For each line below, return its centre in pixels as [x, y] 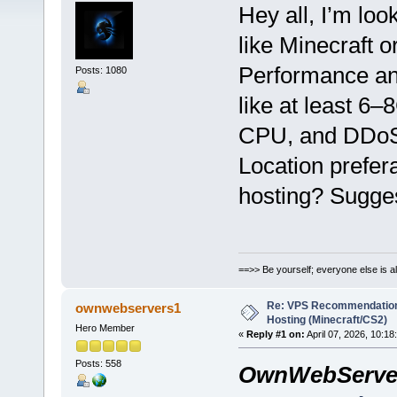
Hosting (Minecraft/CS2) [327, 319]
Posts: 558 [98, 363]
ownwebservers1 [128, 307]
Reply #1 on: [275, 334]
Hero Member [105, 327]
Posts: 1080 [101, 70]
